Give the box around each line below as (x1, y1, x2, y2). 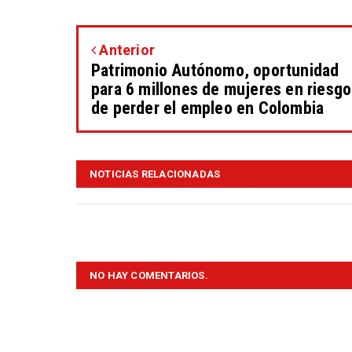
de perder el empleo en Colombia (91, 98, 324, 119)
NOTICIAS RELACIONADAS (90, 168, 221, 181)
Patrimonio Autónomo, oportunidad (91, 60, 339, 81)
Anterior (96, 42, 156, 59)
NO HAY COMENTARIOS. (90, 269, 208, 282)
